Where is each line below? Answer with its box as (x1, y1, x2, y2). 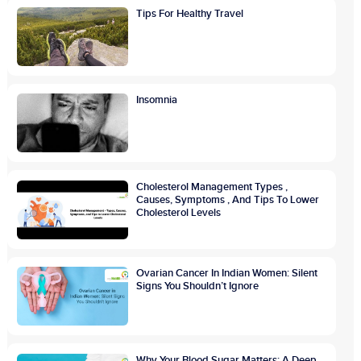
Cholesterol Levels (136, 205, 222, 219)
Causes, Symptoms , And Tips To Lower (136, 193, 320, 206)
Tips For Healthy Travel (136, 6, 244, 20)
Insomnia (136, 93, 178, 107)
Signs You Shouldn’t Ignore (136, 280, 259, 293)
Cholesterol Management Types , (136, 180, 288, 193)
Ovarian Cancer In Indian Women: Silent (136, 267, 318, 280)
